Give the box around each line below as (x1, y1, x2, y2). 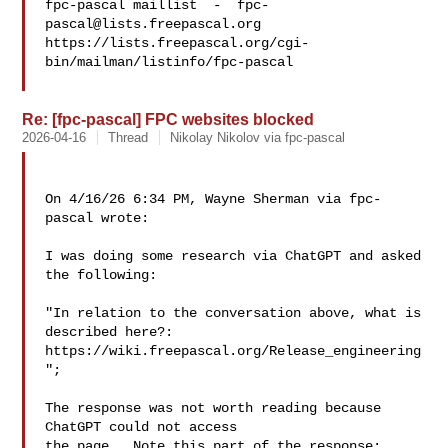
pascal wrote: (45, 210, 150, 226)
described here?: (45, 324, 174, 340)
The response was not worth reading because (45, 400, 382, 416)
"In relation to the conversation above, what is (45, 305, 422, 321)
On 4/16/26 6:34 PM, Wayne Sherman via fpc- (45, 191, 382, 207)
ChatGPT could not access (45, 419, 238, 435)
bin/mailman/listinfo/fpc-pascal (45, 54, 294, 70)
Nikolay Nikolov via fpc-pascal (170, 130, 346, 145)
